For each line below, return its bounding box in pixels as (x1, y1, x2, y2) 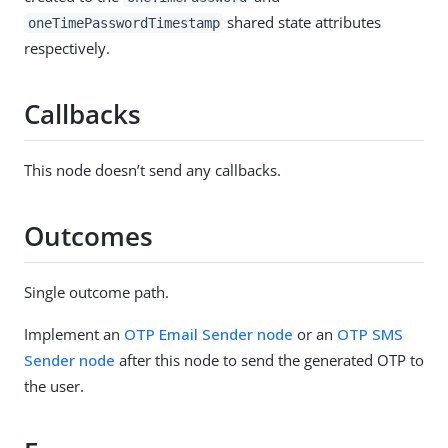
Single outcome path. (24, 281, 169, 302)
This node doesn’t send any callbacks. (24, 159, 281, 180)
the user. (24, 375, 84, 396)
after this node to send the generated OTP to (115, 349, 424, 370)
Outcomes (24, 218, 153, 255)
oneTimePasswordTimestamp (27, 14, 220, 31)
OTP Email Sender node (124, 323, 293, 344)
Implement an (24, 323, 124, 344)
